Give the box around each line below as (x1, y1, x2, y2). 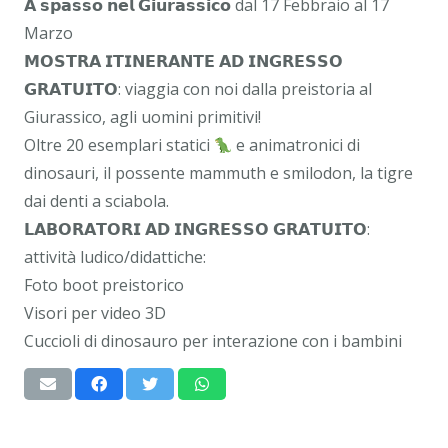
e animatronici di (232, 134, 361, 157)
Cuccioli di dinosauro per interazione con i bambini (24, 330, 402, 353)
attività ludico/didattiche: (24, 246, 206, 269)
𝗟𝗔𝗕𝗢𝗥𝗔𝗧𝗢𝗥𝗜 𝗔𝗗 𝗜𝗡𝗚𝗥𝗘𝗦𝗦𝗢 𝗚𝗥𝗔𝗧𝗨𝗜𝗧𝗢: (24, 218, 370, 241)
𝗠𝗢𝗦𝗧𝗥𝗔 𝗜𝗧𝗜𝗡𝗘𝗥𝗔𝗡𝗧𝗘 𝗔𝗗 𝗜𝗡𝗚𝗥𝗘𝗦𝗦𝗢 (24, 50, 343, 73)
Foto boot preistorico (24, 274, 184, 297)
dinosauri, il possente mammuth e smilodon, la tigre (24, 162, 413, 185)
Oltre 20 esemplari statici (24, 134, 214, 157)
